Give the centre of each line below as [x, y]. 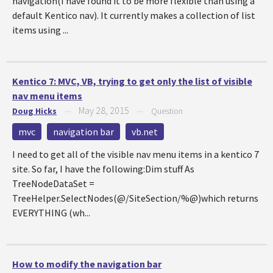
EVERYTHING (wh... [51, 213]
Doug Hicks [34, 111]
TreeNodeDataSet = [53, 183]
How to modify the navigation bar [87, 264]
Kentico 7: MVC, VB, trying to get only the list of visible [132, 81]
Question [167, 111]
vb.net [145, 132]
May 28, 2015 [104, 110]
